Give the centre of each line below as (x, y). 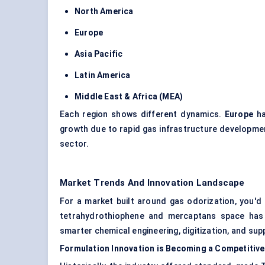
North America (104, 12)
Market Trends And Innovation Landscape (152, 183)
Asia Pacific (99, 54)
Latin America (103, 75)
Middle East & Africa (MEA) (129, 97)
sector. (75, 144)
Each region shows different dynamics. (142, 114)
